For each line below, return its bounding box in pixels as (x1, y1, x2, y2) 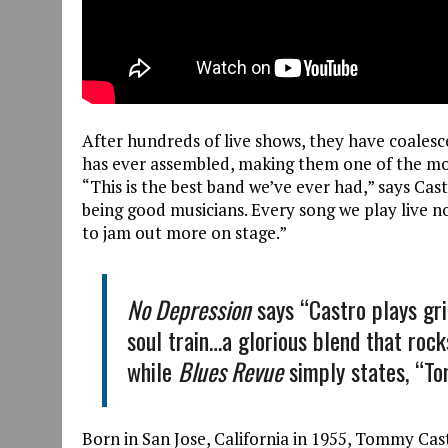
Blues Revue (178, 353, 283, 390)
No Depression (127, 291, 251, 328)
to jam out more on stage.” (82, 221, 287, 245)
